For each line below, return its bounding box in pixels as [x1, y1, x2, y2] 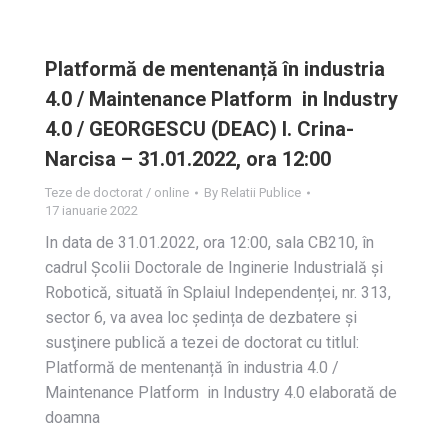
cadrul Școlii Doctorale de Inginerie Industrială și [45, 258, 383, 277]
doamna [45, 408, 100, 427]
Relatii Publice [221, 185, 301, 200]
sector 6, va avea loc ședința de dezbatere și [45, 308, 357, 327]
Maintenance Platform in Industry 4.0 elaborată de [45, 383, 397, 402]
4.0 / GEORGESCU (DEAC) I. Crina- [45, 117, 354, 141]
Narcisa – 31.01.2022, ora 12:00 [45, 147, 331, 171]
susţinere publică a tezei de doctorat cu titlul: [45, 333, 359, 352]
